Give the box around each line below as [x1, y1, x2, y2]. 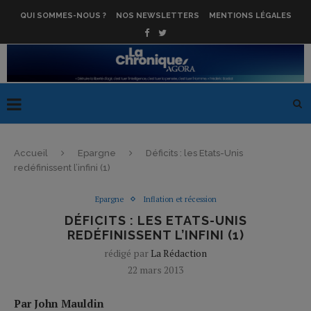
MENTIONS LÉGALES [208, 11, 292, 20]
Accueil [14, 147, 48, 158]
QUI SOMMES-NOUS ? [19, 11, 106, 20]
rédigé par [104, 246, 151, 260]
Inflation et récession [142, 194, 217, 204]
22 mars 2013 [128, 262, 183, 276]
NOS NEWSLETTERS [115, 11, 199, 20]
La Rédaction [151, 246, 207, 260]
